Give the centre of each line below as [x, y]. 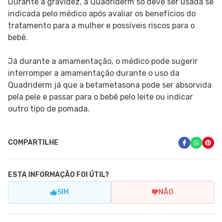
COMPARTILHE [33, 143]
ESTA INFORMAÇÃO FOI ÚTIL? [58, 175]
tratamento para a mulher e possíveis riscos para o [101, 26]
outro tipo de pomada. [49, 109]
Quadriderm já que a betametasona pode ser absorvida [110, 85]
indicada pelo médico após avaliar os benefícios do [102, 14]
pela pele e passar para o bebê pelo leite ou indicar [100, 97]
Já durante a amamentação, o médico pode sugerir [103, 61]
